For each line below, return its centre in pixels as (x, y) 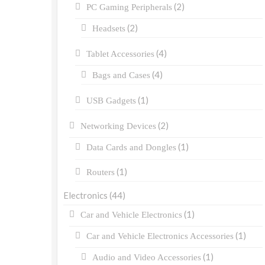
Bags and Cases (121, 75)
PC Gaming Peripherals (129, 7)
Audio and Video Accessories (147, 258)
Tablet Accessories (120, 54)
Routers (101, 172)
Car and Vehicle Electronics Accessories (160, 236)
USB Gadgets (111, 101)
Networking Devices (118, 126)
